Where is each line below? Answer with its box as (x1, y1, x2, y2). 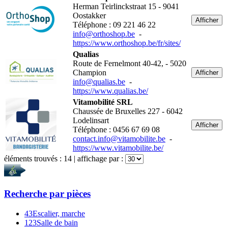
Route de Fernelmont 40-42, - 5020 (73, 59, 186, 68)
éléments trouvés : (4, 154, 64, 163)
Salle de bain (37, 218, 78, 227)
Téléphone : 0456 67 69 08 (73, 125, 160, 134)
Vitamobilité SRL (73, 98, 133, 107)
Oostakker (73, 11, 106, 20)
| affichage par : (72, 154, 125, 163)
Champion (73, 68, 106, 77)
